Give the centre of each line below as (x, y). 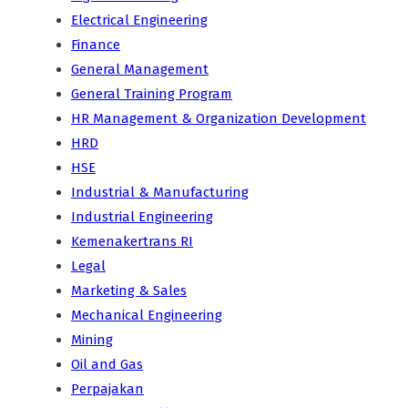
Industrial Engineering (142, 217)
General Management (140, 70)
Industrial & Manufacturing (160, 193)
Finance (96, 45)
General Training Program (152, 94)
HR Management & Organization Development (219, 119)
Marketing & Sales (129, 291)
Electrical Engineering (139, 20)
